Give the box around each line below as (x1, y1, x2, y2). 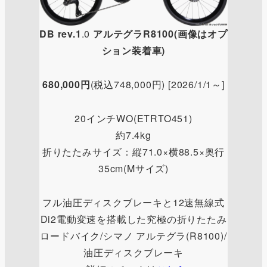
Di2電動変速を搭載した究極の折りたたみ (40, 212, 227, 226)
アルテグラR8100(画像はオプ (93, 27, 228, 41)
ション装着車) (101, 44, 166, 58)
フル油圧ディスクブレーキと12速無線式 (42, 195, 225, 209)
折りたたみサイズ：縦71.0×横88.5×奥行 (42, 144, 225, 159)
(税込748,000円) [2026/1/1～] (90, 77, 225, 91)
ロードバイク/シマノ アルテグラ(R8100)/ (40, 228, 227, 243)
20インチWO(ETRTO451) (74, 111, 193, 125)
